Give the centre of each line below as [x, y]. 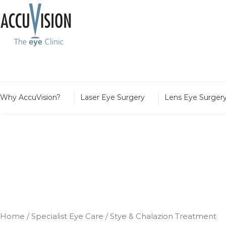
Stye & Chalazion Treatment [163, 216]
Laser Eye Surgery [112, 97]
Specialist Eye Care [67, 216]
